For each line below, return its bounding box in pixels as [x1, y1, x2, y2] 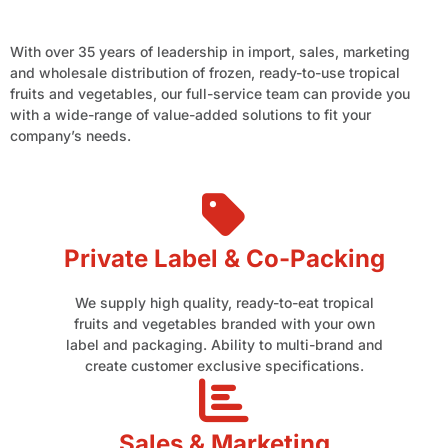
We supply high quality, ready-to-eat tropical [74, 293, 374, 311]
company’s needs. [10, 126, 131, 144]
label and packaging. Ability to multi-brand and [65, 335, 383, 353]
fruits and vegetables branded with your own [73, 314, 375, 332]
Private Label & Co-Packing [63, 243, 385, 273]
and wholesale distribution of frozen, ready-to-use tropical [10, 63, 400, 81]
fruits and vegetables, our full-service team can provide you [10, 84, 410, 102]
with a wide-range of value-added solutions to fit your [10, 105, 371, 123]
